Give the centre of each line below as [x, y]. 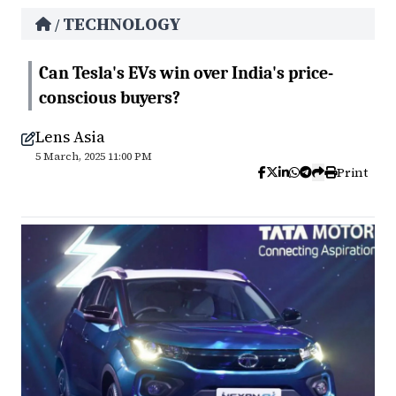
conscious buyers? [110, 98]
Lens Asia [70, 137]
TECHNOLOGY [122, 24]
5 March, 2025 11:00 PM [94, 156]
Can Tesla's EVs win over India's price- [186, 73]
